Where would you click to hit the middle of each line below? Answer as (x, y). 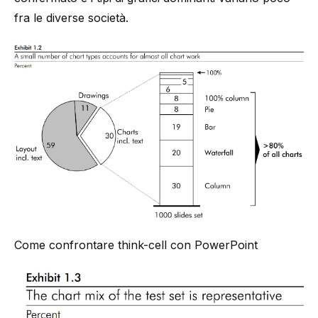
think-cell (142, 245)
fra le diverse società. (71, 18)
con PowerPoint (212, 245)
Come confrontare (66, 245)
